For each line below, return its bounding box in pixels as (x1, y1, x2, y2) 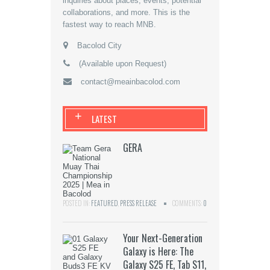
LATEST (92, 112, 117, 126)
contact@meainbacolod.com (81, 77, 180, 87)
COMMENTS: (172, 198, 203, 209)
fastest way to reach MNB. (63, 20, 156, 30)
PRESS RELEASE (120, 198, 157, 209)
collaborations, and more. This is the (63, 8, 190, 17)
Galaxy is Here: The (123, 244, 193, 259)
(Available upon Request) (79, 59, 166, 69)
